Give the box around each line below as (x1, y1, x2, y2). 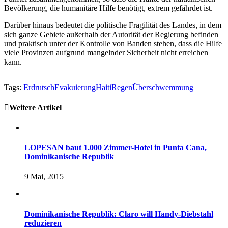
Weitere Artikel (9, 103, 62, 112)
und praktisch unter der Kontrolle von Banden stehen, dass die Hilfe (4, 39, 222, 48)
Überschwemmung (132, 83, 193, 92)
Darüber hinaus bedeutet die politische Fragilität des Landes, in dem (4, 21, 221, 30)
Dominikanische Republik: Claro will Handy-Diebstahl (24, 209, 213, 218)
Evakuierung (54, 83, 96, 92)
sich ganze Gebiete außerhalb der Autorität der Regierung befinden (4, 30, 218, 39)
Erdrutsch (23, 83, 54, 92)
